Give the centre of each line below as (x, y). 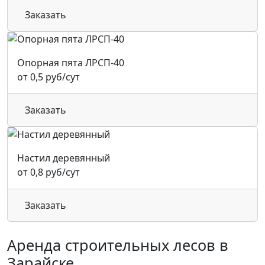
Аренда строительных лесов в (118, 245)
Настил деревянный (64, 158)
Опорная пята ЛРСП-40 (71, 63)
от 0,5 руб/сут (49, 77)
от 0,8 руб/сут (49, 172)
